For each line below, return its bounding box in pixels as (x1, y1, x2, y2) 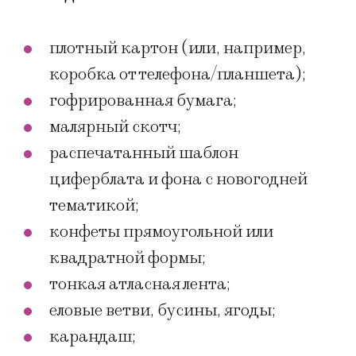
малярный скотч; (49, 116, 181, 138)
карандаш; (49, 326, 136, 348)
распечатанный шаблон (49, 142, 238, 164)
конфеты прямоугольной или (49, 221, 273, 243)
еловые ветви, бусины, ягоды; (49, 300, 276, 322)
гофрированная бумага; (49, 90, 237, 112)
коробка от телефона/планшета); (49, 64, 306, 86)
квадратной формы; (49, 247, 206, 269)
